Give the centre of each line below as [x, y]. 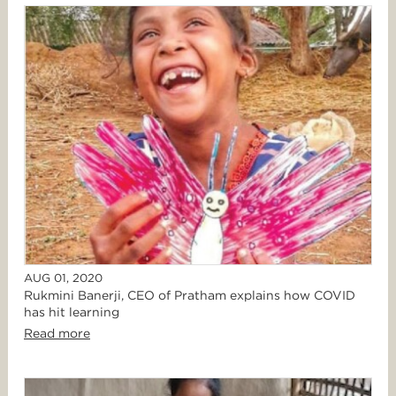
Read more [57, 334]
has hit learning [72, 312]
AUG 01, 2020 [63, 278]
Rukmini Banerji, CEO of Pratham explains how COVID [190, 296]
